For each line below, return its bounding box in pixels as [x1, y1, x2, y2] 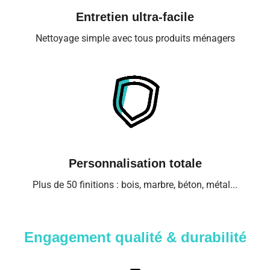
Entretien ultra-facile [76, 10, 194, 24]
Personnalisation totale [68, 157, 202, 171]
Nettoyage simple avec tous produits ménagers [35, 32, 235, 44]
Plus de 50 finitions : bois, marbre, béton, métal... [33, 179, 237, 191]
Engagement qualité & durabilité [24, 229, 246, 246]
